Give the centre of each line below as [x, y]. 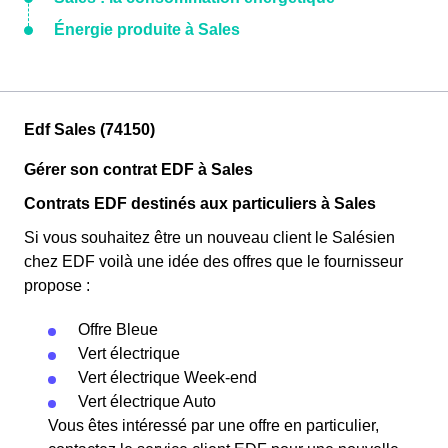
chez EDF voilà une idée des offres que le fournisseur [213, 261]
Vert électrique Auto [147, 401]
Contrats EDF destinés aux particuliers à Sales [200, 203]
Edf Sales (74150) [89, 129]
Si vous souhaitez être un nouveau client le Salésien [209, 237]
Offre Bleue [118, 329]
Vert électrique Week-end [167, 377]
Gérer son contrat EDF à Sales [138, 169]
